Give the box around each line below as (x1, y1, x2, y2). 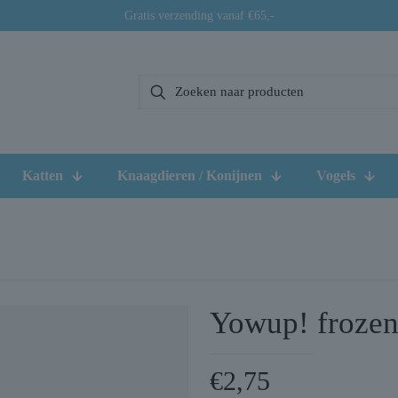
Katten (22, 167, 63, 183)
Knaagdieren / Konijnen (117, 167, 262, 183)
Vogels (316, 167, 355, 183)
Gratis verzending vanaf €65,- (123, 9, 275, 22)
